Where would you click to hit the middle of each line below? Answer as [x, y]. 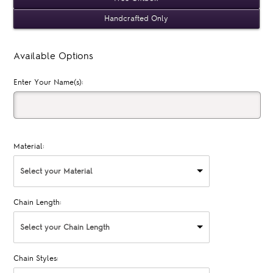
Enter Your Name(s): [49, 82]
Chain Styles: [36, 259]
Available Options [54, 56]
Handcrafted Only [136, 18]
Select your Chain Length [65, 228]
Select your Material [57, 172]
